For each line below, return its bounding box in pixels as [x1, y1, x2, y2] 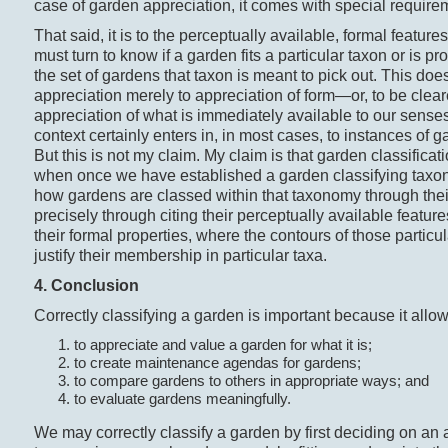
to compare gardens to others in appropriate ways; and [73, 372, 429, 390]
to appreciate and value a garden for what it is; [73, 336, 372, 354]
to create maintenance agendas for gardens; [73, 354, 361, 372]
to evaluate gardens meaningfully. [73, 390, 291, 408]
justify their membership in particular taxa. [33, 247, 327, 265]
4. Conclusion [33, 277, 139, 295]
